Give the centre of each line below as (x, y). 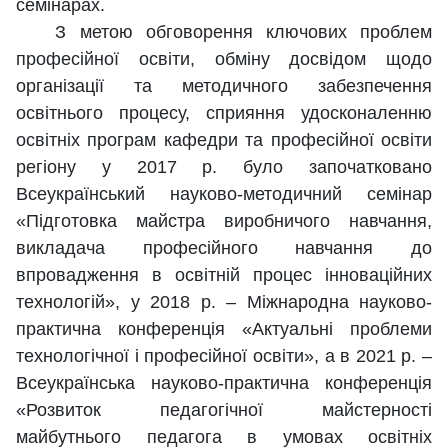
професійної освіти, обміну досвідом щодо (224, 59)
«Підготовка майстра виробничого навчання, (224, 221)
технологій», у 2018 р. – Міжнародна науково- (224, 302)
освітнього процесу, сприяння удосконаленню (224, 113)
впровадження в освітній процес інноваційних (224, 275)
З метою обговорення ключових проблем (224, 32)
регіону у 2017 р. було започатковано (224, 167)
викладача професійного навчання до (224, 248)
